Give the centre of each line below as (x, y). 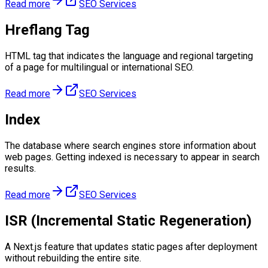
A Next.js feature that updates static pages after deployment (131, 246)
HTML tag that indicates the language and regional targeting (129, 56)
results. (20, 168)
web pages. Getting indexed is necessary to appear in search (132, 157)
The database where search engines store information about (130, 145)
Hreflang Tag (47, 30)
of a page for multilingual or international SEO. (99, 67)
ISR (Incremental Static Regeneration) (128, 220)
